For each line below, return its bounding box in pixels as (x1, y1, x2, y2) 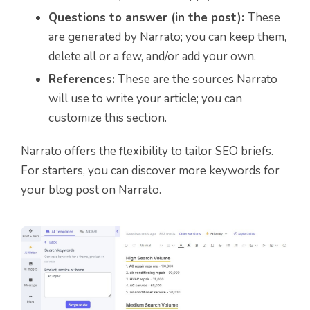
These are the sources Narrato (115, 71, 277, 88)
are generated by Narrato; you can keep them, (48, 29, 286, 46)
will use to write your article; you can (48, 91, 242, 107)
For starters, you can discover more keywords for (21, 163, 280, 179)
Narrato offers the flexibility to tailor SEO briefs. (21, 143, 273, 160)
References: (48, 71, 115, 88)
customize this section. (48, 110, 167, 127)
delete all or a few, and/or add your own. (48, 48, 256, 65)
